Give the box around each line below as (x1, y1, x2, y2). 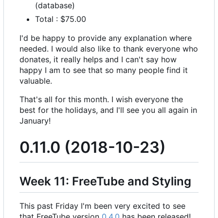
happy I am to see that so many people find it (19, 65, 188, 75)
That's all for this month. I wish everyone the (19, 94, 183, 105)
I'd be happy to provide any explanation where (19, 33, 192, 43)
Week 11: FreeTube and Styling (19, 174, 191, 189)
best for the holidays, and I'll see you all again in (19, 105, 197, 115)
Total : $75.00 (35, 14, 86, 24)
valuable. (19, 76, 52, 86)
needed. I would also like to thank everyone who (19, 44, 198, 54)
